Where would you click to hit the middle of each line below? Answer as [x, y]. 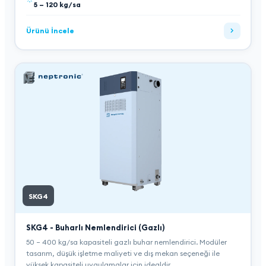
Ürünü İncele [50, 31]
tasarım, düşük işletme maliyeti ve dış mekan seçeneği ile [123, 253]
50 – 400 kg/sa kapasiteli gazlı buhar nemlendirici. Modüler [126, 242]
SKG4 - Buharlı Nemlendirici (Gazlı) [95, 227]
